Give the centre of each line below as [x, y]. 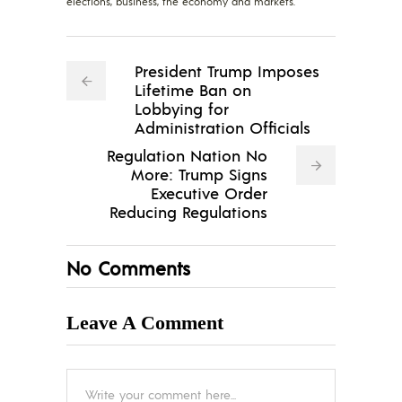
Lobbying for [182, 109]
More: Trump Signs [199, 174]
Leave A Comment [145, 323]
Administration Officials [223, 127]
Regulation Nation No [187, 155]
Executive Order [209, 193]
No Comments [128, 268]
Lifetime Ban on [193, 90]
